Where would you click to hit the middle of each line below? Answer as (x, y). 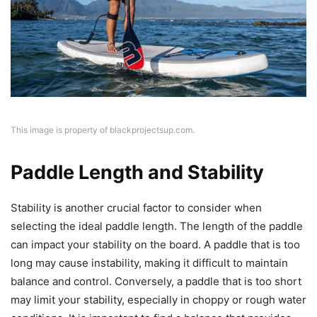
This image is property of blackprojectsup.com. (103, 130)
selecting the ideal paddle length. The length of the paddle (157, 226)
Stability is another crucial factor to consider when (136, 208)
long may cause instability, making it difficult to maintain (149, 263)
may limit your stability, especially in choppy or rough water (158, 300)
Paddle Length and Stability (137, 173)
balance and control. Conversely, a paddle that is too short (156, 282)
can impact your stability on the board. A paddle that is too (155, 245)
